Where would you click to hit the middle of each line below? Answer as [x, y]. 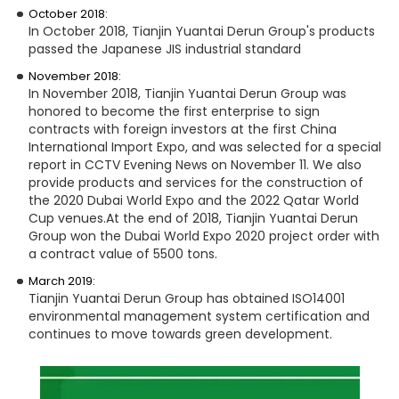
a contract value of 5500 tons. [122, 254]
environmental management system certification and [199, 317]
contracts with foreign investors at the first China [182, 130]
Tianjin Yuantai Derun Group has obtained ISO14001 [186, 299]
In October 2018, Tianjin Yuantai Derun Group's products [201, 31]
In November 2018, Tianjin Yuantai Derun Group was [187, 94]
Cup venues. [67, 219]
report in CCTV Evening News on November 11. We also [195, 165]
